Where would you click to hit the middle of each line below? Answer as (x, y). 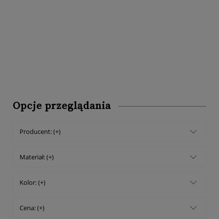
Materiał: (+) (37, 157)
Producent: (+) (40, 132)
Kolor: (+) (33, 183)
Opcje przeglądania (62, 106)
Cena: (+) (32, 208)
